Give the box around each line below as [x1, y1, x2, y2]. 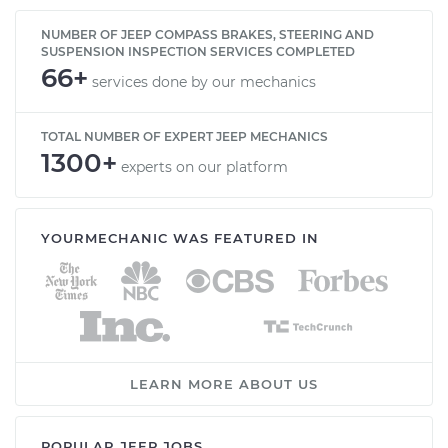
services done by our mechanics [92, 72, 316, 91]
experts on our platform [121, 157, 288, 176]
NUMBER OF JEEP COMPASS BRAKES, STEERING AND [41, 26, 374, 42]
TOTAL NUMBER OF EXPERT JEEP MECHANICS [41, 128, 328, 144]
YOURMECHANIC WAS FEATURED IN [41, 229, 319, 246]
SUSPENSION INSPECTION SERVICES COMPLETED [41, 43, 355, 59]
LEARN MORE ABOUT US [130, 375, 318, 392]
